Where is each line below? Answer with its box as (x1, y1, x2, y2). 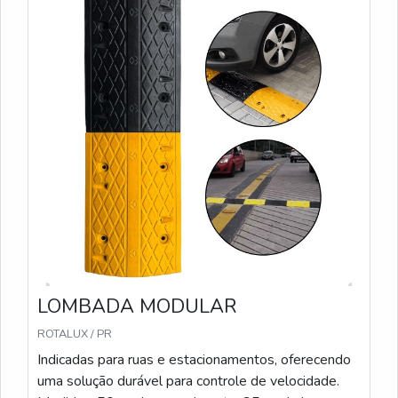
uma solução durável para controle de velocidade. (37, 371, 339, 391)
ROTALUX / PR (37, 326, 112, 342)
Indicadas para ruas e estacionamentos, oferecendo (37, 350, 351, 370)
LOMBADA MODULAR (37, 293, 236, 320)
